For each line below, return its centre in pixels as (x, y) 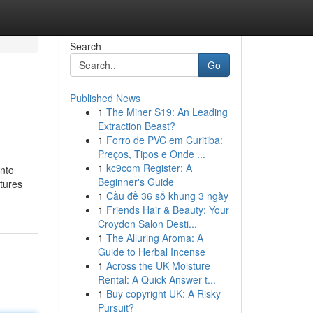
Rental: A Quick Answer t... (156, 279)
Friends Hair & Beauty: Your (167, 210)
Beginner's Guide (136, 182)
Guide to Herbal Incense (151, 252)
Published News (105, 98)
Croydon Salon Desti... (147, 224)
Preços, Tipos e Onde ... (151, 154)
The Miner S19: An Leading (167, 112)
